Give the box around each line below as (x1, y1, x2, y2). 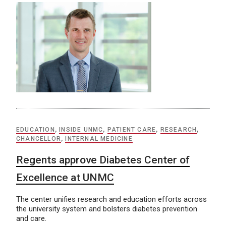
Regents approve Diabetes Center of (16, 153, 190, 166)
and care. (16, 213, 46, 223)
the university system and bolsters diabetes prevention (16, 204, 197, 213)
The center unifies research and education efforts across (16, 194, 207, 204)
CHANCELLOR (16, 135, 61, 142)
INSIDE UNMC (59, 126, 103, 133)
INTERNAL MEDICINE (65, 135, 133, 142)
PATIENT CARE (107, 126, 156, 133)
